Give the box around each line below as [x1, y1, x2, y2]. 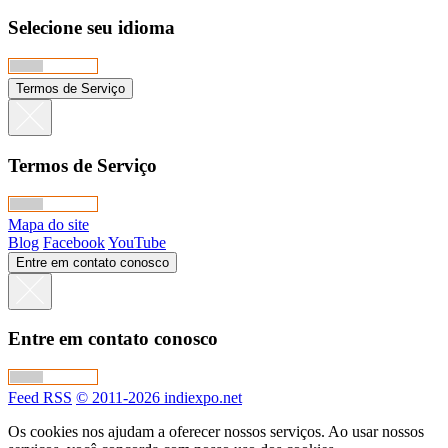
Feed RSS [8, 389, 72, 407]
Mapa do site [8, 215, 89, 233]
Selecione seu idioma [8, 17, 175, 39]
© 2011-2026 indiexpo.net [76, 389, 242, 407]
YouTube [108, 233, 166, 251]
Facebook [43, 233, 105, 251]
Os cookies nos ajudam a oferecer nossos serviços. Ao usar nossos [8, 423, 424, 441]
